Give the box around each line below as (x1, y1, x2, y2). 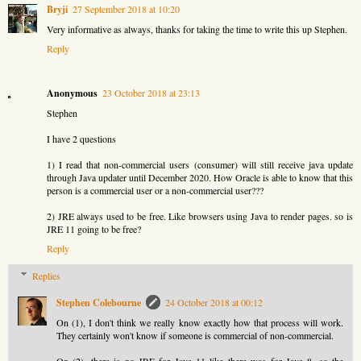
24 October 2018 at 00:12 (165, 295, 263, 309)
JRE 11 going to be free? (47, 222, 141, 235)
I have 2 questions (47, 131, 116, 145)
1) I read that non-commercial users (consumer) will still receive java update (47, 157, 353, 171)
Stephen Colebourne (56, 295, 141, 309)
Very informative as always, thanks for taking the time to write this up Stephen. (47, 22, 347, 35)
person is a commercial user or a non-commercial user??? (47, 183, 263, 197)
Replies (32, 268, 61, 282)
